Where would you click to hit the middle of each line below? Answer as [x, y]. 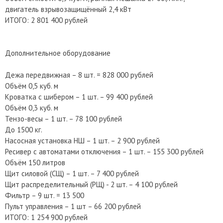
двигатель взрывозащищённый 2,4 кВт [68, 9]
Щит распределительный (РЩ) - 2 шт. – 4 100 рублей [91, 184]
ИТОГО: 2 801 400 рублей [46, 20]
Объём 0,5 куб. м [32, 86]
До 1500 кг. [24, 130]
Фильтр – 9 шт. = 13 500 [45, 195]
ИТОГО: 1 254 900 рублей [46, 217]
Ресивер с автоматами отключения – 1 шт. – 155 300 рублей [104, 152]
